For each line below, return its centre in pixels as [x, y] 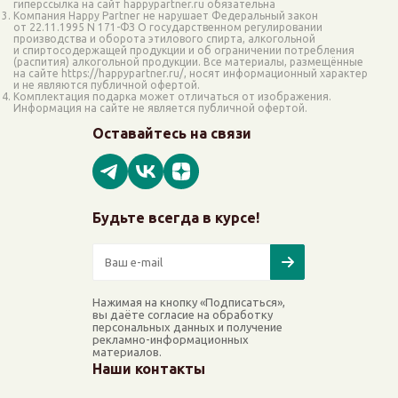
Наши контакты [149, 369]
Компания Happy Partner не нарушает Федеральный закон [166, 16]
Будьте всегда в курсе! [176, 218]
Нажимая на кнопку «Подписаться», [189, 302]
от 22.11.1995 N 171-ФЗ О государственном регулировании [168, 27]
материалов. [127, 352]
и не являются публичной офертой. [107, 85]
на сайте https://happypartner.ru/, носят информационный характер [191, 73]
